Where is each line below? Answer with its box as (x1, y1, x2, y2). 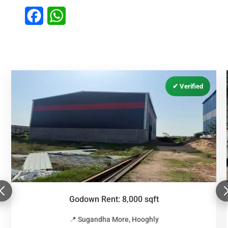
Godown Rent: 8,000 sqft (69, 194, 159, 204)
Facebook (43, 11, 79, 20)
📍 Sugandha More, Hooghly (69, 215, 159, 223)
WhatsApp (65, 11, 103, 20)
